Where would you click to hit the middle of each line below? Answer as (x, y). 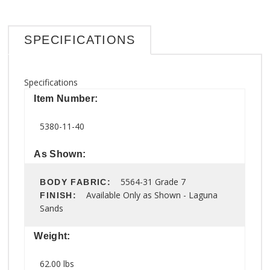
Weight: (52, 236)
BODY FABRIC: (80, 182)
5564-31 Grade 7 (153, 181)
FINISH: (63, 195)
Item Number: (66, 98)
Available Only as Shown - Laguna (152, 195)
